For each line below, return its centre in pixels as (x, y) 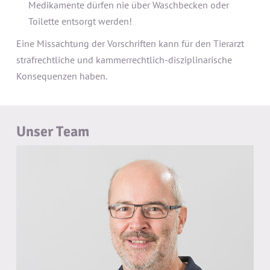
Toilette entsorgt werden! (80, 21)
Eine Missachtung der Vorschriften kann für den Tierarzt (130, 43)
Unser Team (52, 131)
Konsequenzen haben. (61, 76)
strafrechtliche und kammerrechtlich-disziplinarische (124, 59)
